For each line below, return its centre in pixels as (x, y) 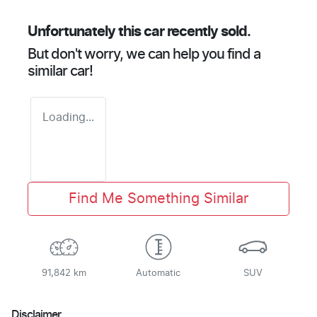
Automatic (158, 274)
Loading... (68, 118)
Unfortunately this (86, 32)
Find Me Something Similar (158, 199)
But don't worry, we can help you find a (144, 55)
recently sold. (207, 32)
